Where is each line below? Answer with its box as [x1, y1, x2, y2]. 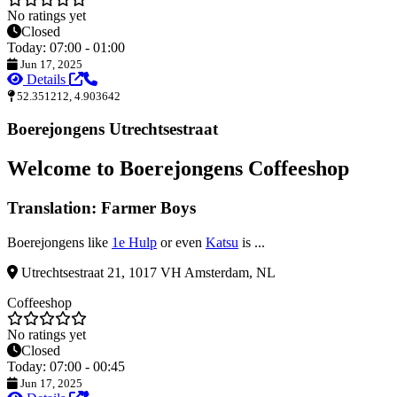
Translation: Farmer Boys [7, 198, 196, 218]
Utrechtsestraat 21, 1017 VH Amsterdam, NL [18, 264, 276, 280]
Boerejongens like [7, 234, 112, 250]
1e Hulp [112, 234, 157, 250]
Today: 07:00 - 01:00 [7, 39, 125, 55]
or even [157, 234, 206, 250]
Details [23, 71, 69, 87]
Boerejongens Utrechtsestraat [7, 120, 218, 139]
